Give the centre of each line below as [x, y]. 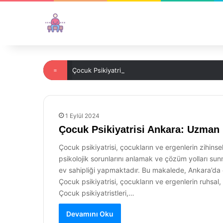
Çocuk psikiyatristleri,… [97, 193]
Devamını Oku [90, 214]
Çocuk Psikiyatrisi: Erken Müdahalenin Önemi [142, 70]
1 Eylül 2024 [82, 116]
